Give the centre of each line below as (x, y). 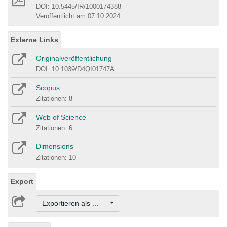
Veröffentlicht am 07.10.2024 (78, 16)
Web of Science (61, 117)
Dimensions (55, 146)
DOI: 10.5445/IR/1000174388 (79, 6)
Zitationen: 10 (56, 157)
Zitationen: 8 (54, 98)
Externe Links (34, 39)
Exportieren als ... (75, 203)
